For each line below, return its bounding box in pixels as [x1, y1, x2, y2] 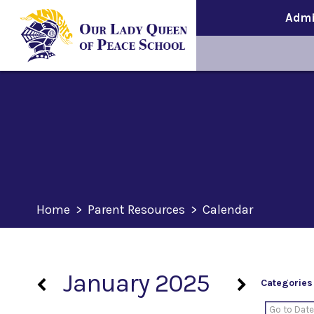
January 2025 [63, 268, 210, 298]
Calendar [203, 202, 253, 217]
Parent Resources [88, 202, 185, 217]
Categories [261, 277, 313, 289]
